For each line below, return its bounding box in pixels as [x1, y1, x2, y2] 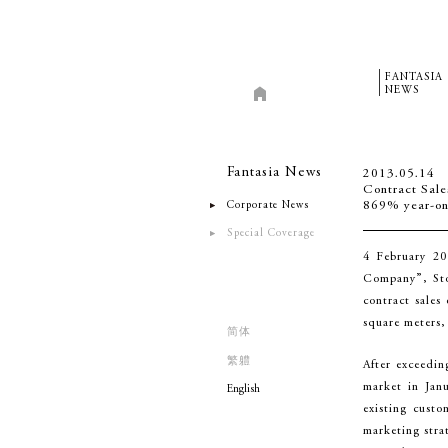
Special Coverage [227, 228, 315, 239]
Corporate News [227, 200, 309, 211]
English [227, 384, 260, 395]
